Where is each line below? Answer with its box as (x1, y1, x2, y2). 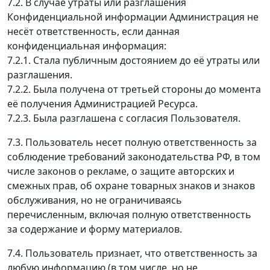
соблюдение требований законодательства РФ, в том (7, 149, 260, 163)
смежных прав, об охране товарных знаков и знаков (7, 178, 255, 192)
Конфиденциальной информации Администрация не (7, 10, 259, 24)
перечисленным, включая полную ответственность (7, 207, 251, 221)
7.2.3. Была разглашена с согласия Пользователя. (7, 111, 240, 125)
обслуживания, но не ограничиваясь (7, 193, 182, 207)
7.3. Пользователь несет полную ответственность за (7, 135, 257, 149)
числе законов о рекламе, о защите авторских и (7, 164, 234, 178)
